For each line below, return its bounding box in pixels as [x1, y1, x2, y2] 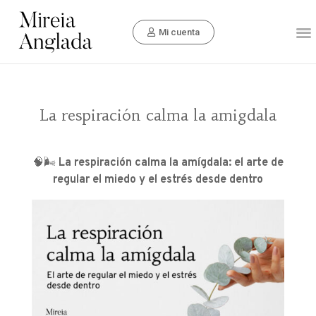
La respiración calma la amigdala [39, 106, 276, 125]
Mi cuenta [159, 26, 200, 37]
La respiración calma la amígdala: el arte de [58, 156, 284, 170]
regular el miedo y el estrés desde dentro [52, 173, 263, 187]
